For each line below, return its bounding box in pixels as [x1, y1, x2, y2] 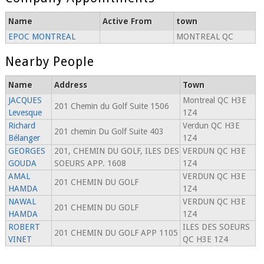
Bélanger [8, 133, 40, 143]
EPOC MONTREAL [8, 32, 75, 42]
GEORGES [8, 146, 45, 156]
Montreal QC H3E [182, 95, 246, 105]
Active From [102, 16, 152, 27]
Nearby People [5, 54, 94, 70]
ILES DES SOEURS [182, 222, 250, 232]
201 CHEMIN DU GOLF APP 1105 [54, 228, 178, 238]
